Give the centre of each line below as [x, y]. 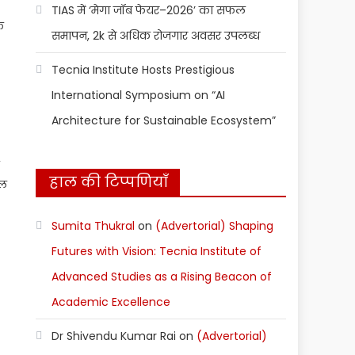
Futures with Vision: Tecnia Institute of [157, 251]
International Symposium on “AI [139, 95]
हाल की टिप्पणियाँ [109, 182]
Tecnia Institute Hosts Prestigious [143, 70]
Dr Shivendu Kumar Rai [114, 336]
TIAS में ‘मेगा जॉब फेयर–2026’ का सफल [149, 10]
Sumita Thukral [94, 226]
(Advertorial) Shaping [215, 226]
